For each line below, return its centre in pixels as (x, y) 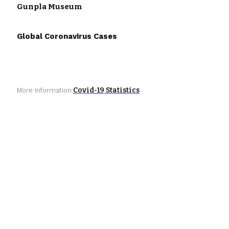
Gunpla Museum (49, 6)
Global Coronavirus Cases (67, 36)
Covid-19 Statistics (106, 90)
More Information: (45, 90)
